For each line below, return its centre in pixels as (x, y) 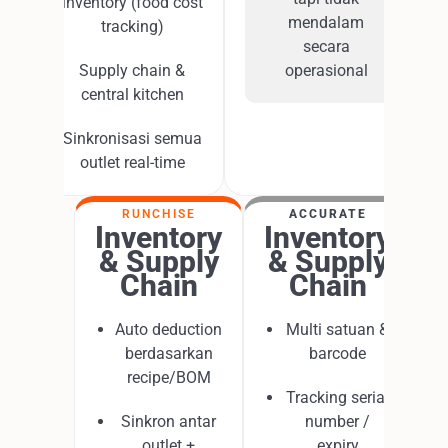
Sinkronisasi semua (132, 138)
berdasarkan (168, 353)
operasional (326, 70)
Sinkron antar (168, 421)
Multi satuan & (337, 329)
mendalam (326, 22)
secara (326, 46)
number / (337, 421)
